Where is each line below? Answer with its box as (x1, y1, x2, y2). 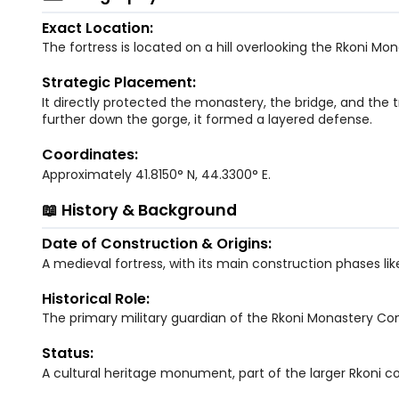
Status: (42, 343, 94, 364)
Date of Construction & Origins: (42, 232, 272, 254)
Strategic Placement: (42, 72, 196, 94)
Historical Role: (42, 288, 150, 309)
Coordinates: (42, 144, 138, 166)
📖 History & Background (42, 199, 237, 222)
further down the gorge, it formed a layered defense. (42, 110, 372, 129)
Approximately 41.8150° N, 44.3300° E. (42, 166, 271, 184)
